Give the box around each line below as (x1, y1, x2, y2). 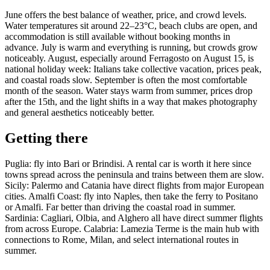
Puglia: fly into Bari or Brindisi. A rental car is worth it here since (5, 159, 251, 169)
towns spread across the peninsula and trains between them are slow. (5, 169, 264, 180)
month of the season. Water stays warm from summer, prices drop (5, 86, 253, 96)
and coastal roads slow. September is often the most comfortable (5, 75, 247, 86)
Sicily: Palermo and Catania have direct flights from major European (5, 180, 264, 191)
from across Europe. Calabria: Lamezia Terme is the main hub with (5, 224, 259, 234)
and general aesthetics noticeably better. (5, 107, 154, 118)
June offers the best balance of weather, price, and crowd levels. (5, 10, 246, 20)
